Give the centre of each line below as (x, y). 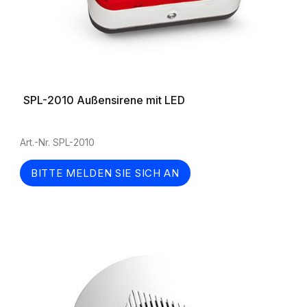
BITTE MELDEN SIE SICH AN (105, 173)
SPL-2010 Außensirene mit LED (104, 100)
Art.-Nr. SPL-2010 (57, 142)
